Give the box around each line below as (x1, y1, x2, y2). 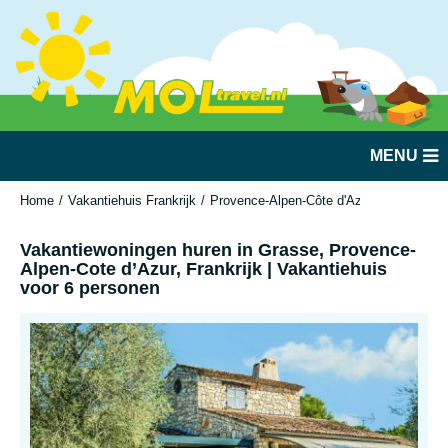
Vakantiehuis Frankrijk (68, 193, 196, 208)
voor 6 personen (20, 278, 160, 298)
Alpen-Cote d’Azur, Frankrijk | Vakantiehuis (20, 259, 387, 279)
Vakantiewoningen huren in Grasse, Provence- (20, 240, 416, 260)
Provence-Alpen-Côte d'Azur (210, 193, 373, 208)
